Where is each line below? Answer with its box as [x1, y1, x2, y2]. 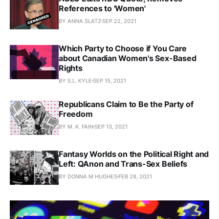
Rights [59, 63, 83, 73]
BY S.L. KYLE [59, 77, 92, 84]
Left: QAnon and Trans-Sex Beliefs [59, 158, 188, 169]
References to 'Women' [59, 3, 146, 13]
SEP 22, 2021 [102, 17, 136, 24]
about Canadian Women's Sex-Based [59, 53, 197, 63]
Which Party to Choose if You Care [59, 43, 187, 53]
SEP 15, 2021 [93, 77, 126, 84]
